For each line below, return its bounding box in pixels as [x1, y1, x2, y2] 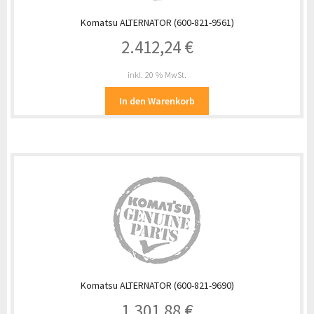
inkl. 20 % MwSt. [128, 69, 186, 81]
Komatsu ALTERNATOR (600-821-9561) [80, 15, 234, 29]
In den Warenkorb [119, 94, 195, 107]
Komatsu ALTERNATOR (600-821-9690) [80, 279, 234, 292]
